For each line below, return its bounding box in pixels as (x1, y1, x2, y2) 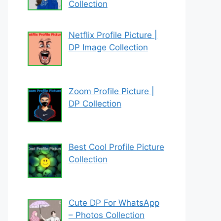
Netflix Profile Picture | (68, 30, 157, 40)
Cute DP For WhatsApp (68, 198, 159, 208)
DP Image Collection (68, 42, 148, 53)
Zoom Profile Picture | (68, 86, 154, 96)
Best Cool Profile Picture (68, 142, 164, 152)
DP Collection (68, 98, 121, 109)
